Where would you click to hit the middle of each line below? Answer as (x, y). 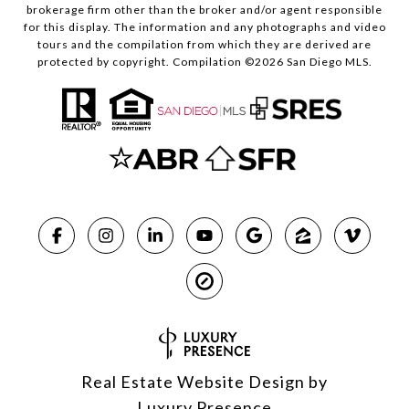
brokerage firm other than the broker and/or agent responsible (204, 10)
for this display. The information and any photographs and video (204, 27)
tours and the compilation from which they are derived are (204, 45)
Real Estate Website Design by (204, 381)
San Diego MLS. (328, 62)
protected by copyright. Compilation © (146, 62)
